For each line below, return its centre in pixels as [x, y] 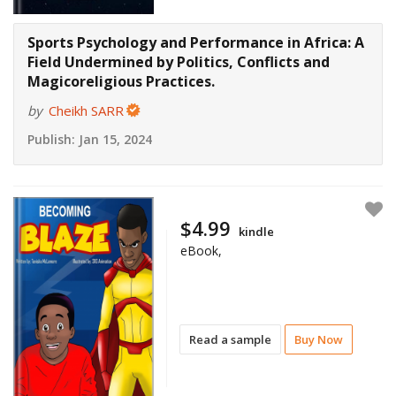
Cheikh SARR [86, 111]
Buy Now [319, 339]
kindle [257, 231]
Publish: [51, 140]
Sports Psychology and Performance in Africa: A [196, 43]
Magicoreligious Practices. [121, 82]
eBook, [202, 250]
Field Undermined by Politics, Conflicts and [179, 62]
